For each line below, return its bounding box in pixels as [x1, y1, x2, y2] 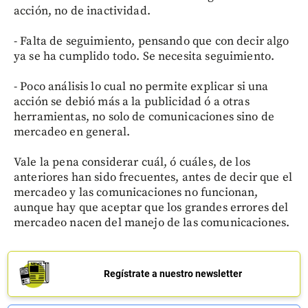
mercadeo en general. [14, 124, 130, 140]
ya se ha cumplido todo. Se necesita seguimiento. [14, 49, 275, 64]
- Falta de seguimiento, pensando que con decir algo [14, 34, 289, 49]
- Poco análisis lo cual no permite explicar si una [14, 79, 269, 94]
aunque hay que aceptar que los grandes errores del [14, 200, 289, 215]
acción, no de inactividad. [14, 3, 151, 19]
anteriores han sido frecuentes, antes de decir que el [14, 170, 292, 185]
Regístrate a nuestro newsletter [103, 268, 242, 279]
